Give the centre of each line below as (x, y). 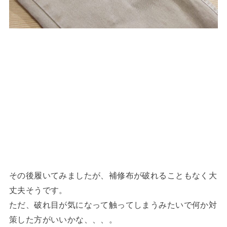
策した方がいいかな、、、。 (63, 220)
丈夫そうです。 (38, 190)
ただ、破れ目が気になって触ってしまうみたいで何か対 (113, 205)
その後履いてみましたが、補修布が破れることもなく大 (113, 176)
